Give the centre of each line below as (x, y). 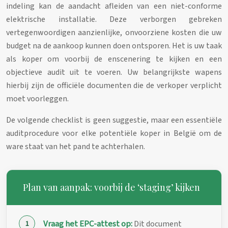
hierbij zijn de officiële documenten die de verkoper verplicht (114, 85)
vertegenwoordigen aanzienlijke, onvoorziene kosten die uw (114, 32)
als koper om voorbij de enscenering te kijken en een (114, 59)
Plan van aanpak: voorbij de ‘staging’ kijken (111, 187)
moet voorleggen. (37, 98)
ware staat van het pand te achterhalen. (76, 146)
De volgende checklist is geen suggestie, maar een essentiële (114, 120)
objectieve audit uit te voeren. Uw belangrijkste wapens (114, 72)
